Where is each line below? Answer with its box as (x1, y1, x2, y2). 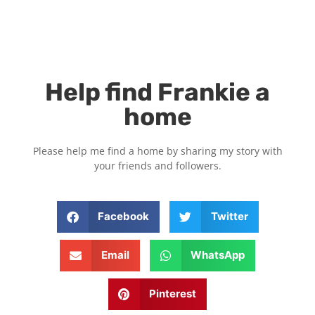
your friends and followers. (94, 158, 221, 172)
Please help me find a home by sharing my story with (32, 143, 283, 157)
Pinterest (149, 287, 197, 301)
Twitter (210, 210, 248, 224)
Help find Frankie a (45, 77, 270, 107)
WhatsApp (191, 248, 245, 262)
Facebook (98, 210, 149, 224)
